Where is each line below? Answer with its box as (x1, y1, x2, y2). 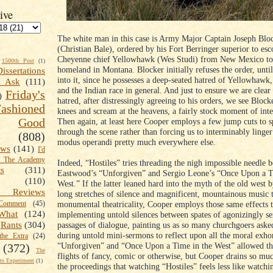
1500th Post (1, 57, 34, 65)
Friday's (5, 88, 45, 102)
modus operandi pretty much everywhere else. (57, 137, 216, 147)
